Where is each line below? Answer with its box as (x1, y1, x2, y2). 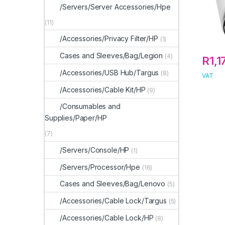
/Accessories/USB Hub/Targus (60, 68, 159, 77)
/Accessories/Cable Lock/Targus (60, 196, 167, 205)
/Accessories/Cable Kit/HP (60, 85, 146, 94)
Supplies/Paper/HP (45, 114, 107, 123)
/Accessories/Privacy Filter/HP (60, 34, 158, 43)
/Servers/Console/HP (60, 145, 130, 154)
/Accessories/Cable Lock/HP (60, 213, 154, 222)
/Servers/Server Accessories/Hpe (60, 2, 171, 11)
